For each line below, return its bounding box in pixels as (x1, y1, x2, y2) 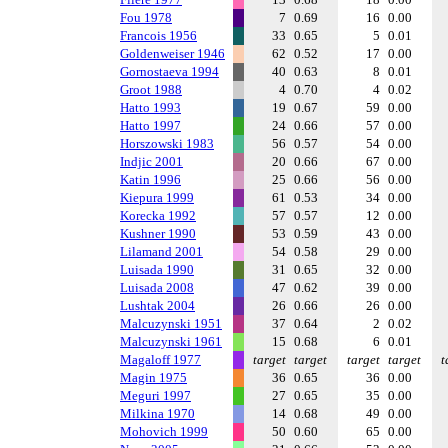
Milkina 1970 (120, 406, 195, 421)
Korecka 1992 (120, 208, 196, 223)
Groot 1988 (120, 82, 182, 97)
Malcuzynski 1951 (120, 316, 222, 331)
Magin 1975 (120, 370, 187, 385)
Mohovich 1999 (120, 424, 208, 439)
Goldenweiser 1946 (120, 46, 225, 61)
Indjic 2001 (120, 154, 183, 169)
